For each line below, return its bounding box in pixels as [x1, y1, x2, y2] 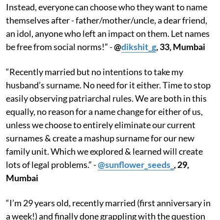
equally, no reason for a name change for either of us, [6, 106, 203, 117]
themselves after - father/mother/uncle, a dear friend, [6, 14, 207, 26]
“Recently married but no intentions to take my [6, 66, 183, 77]
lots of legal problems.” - [6, 159, 98, 170]
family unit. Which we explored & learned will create [6, 145, 203, 157]
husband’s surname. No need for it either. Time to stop [6, 79, 211, 90]
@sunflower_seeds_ [98, 159, 174, 170]
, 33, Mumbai [156, 41, 205, 52]
